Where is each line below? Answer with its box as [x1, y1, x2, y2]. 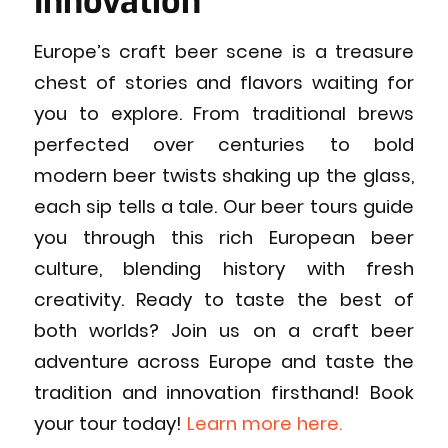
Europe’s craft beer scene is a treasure [33, 38, 415, 64]
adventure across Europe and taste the [33, 348, 415, 374]
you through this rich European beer [33, 224, 415, 250]
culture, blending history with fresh [33, 255, 415, 281]
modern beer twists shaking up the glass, [33, 162, 415, 188]
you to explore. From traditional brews [33, 100, 415, 126]
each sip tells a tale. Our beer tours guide [33, 193, 415, 219]
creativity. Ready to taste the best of [33, 286, 415, 312]
